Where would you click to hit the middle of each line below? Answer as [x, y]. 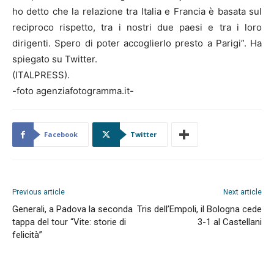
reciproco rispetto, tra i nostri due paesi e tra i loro [137, 27]
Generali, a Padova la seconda [72, 209]
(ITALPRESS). [41, 75]
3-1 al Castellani [230, 222]
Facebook [61, 134]
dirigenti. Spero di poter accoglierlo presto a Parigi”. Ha [137, 43]
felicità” [27, 235]
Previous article [39, 192]
